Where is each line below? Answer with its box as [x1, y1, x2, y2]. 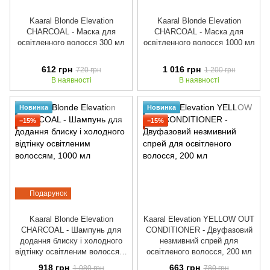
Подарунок [30, 189, 67, 198]
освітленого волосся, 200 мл [146, 247, 252, 257]
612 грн [41, 64, 72, 74]
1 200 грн [204, 65, 236, 74]
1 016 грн [162, 64, 201, 74]
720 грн [75, 65, 101, 74]
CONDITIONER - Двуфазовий [145, 225, 253, 235]
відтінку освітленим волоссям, [15, 247, 127, 257]
